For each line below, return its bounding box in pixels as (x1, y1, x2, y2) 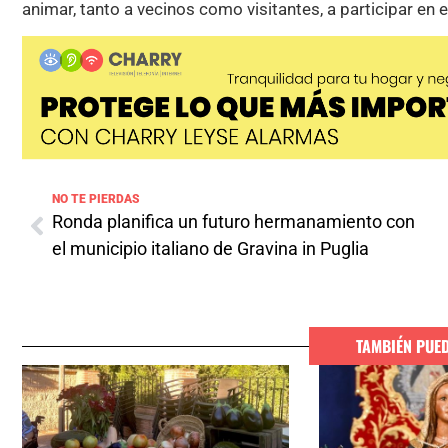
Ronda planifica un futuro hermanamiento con (52, 211, 415, 233)
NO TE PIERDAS (52, 192, 140, 207)
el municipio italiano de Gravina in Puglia (52, 238, 369, 260)
